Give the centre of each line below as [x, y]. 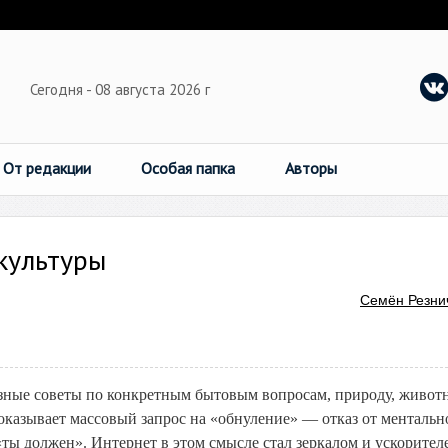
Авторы [311, 168]
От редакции [47, 168]
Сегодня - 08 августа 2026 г [122, 89]
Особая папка [188, 168]
